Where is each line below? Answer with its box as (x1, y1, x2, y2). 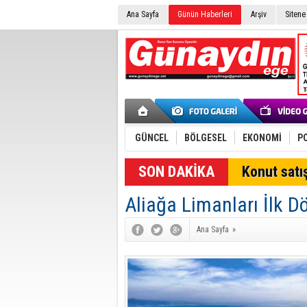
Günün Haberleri (177, 10, 232, 19)
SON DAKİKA (138, 163, 214, 180)
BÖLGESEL (184, 132, 227, 143)
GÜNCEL (135, 132, 169, 143)
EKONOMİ (243, 132, 282, 143)
